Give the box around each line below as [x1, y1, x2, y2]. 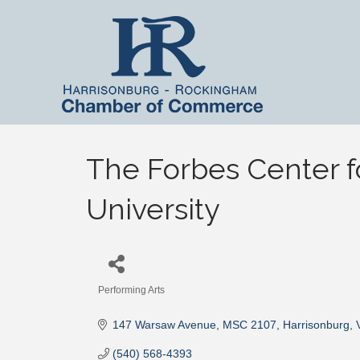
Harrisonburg [282, 318, 350, 331]
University [86, 192, 220, 226]
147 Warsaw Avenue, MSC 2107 [112, 318, 276, 331]
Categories [97, 295, 153, 308]
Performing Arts [98, 284, 165, 296]
